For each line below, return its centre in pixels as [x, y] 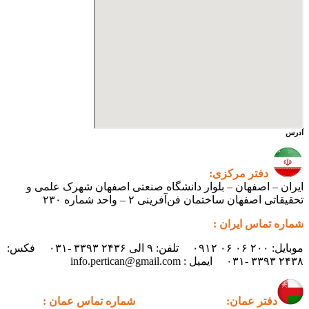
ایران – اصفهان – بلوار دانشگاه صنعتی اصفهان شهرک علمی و [165, 186]
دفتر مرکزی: [239, 173]
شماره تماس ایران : [258, 223]
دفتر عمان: [209, 301]
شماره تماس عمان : [89, 301]
